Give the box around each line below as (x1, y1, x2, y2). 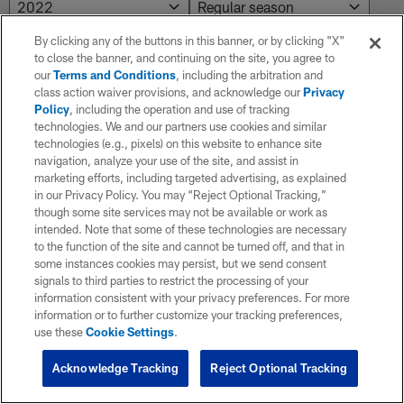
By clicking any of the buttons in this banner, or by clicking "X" (34, 33, 345, 48)
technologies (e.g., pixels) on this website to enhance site (34, 136, 323, 151)
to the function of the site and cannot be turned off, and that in (34, 239, 345, 253)
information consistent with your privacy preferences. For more (34, 290, 351, 305)
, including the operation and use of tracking (69, 102, 290, 116)
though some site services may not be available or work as (34, 205, 328, 219)
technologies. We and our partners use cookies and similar (34, 119, 327, 133)
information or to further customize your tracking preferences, (34, 308, 344, 322)
